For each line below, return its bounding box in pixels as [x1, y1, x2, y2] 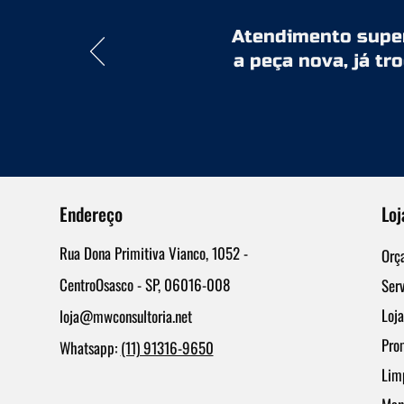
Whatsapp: [59, 336, 121, 360]
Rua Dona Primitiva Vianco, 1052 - [59, 242, 248, 265]
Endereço [59, 200, 123, 228]
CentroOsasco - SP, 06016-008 [59, 273, 230, 297]
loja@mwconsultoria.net [59, 305, 192, 328]
